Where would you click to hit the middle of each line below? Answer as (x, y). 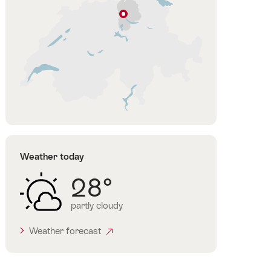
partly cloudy (96, 205)
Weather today (52, 156)
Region (134, 54)
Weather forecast (67, 230)
